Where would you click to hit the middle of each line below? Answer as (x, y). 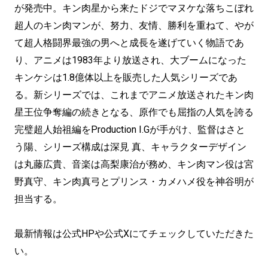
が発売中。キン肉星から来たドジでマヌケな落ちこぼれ (134, 8)
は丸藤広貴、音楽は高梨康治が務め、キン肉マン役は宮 (134, 164)
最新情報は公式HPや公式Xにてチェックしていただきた (134, 234)
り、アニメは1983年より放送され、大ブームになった (130, 60)
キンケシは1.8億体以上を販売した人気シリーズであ (126, 77)
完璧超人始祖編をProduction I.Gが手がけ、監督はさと (130, 130)
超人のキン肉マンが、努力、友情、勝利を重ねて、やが (134, 25)
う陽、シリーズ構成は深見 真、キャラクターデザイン (130, 147)
